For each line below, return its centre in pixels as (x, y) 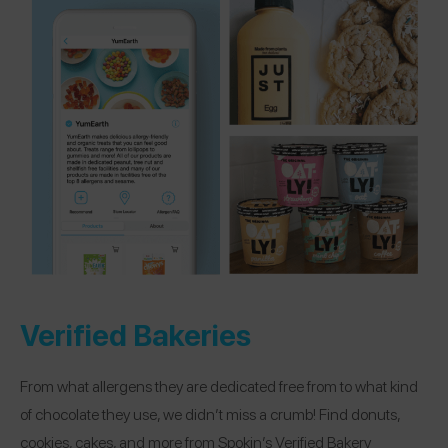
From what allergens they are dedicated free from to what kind (219, 385)
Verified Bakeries (135, 334)
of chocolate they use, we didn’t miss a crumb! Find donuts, (210, 413)
